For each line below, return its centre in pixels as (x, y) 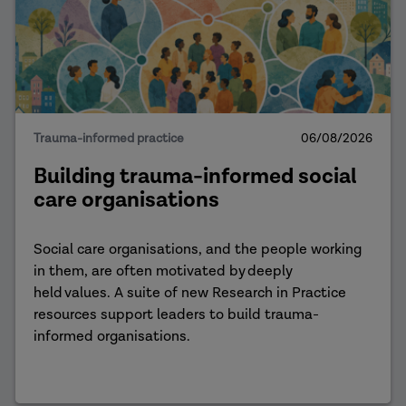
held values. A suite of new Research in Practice (189, 293)
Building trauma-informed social (195, 176)
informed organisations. (111, 337)
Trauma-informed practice (108, 139)
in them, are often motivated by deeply (163, 271)
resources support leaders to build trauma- (176, 315)
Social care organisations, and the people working (197, 250)
